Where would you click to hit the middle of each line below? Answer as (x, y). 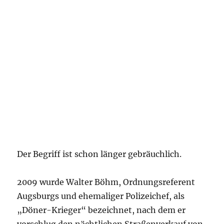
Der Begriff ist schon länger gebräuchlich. (99, 154)
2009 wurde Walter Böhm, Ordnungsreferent (106, 182)
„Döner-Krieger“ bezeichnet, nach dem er (101, 210)
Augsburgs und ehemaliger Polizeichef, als (101, 196)
